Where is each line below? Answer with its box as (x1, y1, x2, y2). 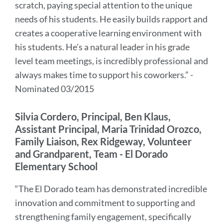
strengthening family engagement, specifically (15, 211, 191, 222)
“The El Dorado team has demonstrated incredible (15, 183, 207, 194)
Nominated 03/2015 (15, 83, 94, 94)
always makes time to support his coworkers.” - (15, 69, 193, 80)
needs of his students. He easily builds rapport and (15, 13, 208, 24)
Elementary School (15, 160, 98, 172)
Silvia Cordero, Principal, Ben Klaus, (15, 111, 171, 122)
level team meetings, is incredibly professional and (15, 55, 208, 66)
